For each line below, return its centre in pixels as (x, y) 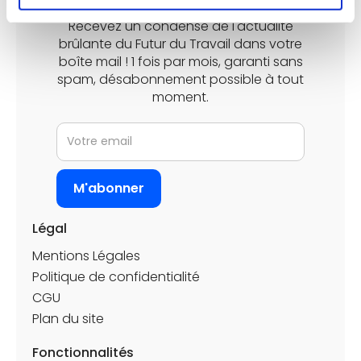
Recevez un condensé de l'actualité (180, 26)
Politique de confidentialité (116, 276)
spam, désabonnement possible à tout (180, 79)
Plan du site (68, 318)
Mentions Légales (86, 255)
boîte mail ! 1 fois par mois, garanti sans (180, 61)
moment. (180, 97)
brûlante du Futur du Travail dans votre (180, 44)
